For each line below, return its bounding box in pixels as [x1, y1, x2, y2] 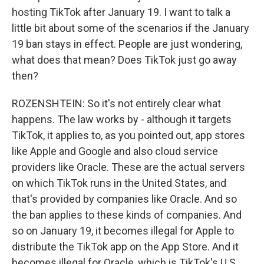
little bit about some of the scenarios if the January [12, 22, 249, 34]
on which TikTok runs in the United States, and [12, 177, 226, 189]
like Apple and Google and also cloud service [12, 145, 218, 157]
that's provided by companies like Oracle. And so [12, 193, 237, 205]
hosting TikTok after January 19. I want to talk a [12, 6, 230, 18]
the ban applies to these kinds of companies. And [12, 209, 242, 221]
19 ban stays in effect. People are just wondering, [12, 38, 242, 50]
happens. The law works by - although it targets [12, 113, 232, 126]
